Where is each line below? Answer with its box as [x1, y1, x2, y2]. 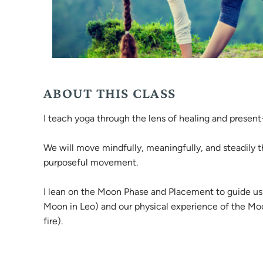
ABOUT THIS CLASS [43, 85, 176, 101]
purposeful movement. [43, 157, 138, 168]
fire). [43, 215, 63, 227]
